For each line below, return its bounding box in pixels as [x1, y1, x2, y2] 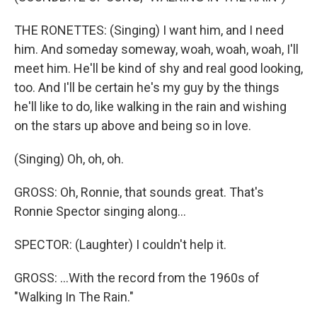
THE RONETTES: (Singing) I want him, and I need [14, 23, 284, 38]
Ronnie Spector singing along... [14, 204, 186, 219]
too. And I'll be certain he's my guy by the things [14, 80, 279, 96]
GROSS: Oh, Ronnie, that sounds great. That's [14, 185, 264, 200]
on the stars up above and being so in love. [14, 118, 251, 134]
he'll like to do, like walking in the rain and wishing [14, 99, 287, 115]
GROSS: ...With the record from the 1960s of [14, 270, 260, 286]
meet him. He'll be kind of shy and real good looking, [14, 61, 303, 76]
